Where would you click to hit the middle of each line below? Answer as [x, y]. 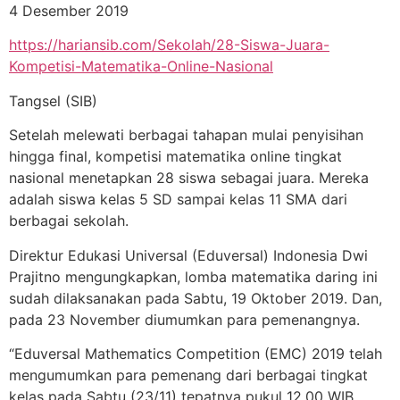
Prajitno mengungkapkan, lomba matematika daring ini [193, 276]
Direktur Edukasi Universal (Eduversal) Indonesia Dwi [188, 255]
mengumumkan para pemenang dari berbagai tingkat [188, 375]
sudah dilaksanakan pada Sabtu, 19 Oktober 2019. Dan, [196, 298]
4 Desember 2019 [69, 11]
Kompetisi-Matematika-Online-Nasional [141, 67]
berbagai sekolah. [69, 221]
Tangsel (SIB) [53, 100]
